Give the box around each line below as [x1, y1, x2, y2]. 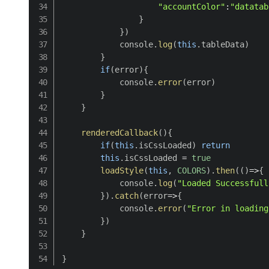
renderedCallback [81, 127, 159, 138]
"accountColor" [158, 1, 226, 11]
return [201, 140, 231, 150]
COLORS [177, 165, 207, 175]
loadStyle [100, 165, 144, 175]
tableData [201, 39, 245, 49]
